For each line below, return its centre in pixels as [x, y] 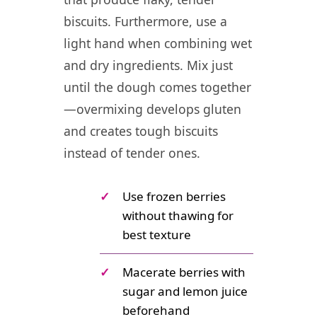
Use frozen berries [174, 196]
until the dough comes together [157, 87]
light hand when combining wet [158, 43]
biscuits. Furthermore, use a [145, 21]
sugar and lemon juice [185, 292]
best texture [157, 234]
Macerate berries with [184, 272]
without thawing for [178, 215]
